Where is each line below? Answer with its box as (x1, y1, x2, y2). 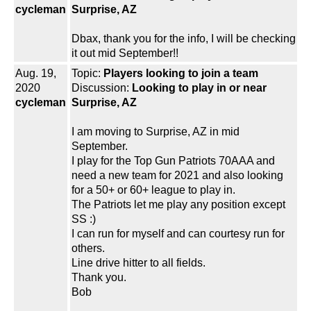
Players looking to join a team (103, 67, 258, 80)
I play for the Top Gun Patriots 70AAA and (72, 155, 275, 167)
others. (72, 242, 105, 255)
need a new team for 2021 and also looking (72, 169, 283, 182)
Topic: (72, 67, 103, 80)
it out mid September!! (72, 47, 178, 60)
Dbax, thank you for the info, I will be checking (72, 33, 296, 45)
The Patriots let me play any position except (72, 199, 285, 211)
